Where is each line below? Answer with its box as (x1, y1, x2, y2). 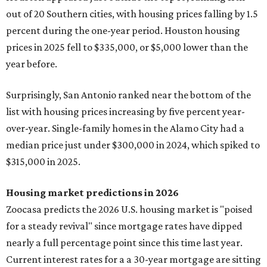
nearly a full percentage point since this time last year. (6, 237, 243, 249)
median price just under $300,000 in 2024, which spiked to (6, 139, 260, 151)
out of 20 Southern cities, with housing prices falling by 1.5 (6, 8, 258, 20)
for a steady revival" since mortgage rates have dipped (6, 220, 243, 232)
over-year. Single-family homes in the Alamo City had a (6, 122, 244, 134)
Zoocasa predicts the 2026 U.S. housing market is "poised (6, 203, 253, 215)
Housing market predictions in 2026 (6, 187, 179, 198)
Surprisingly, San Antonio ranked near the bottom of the (6, 89, 251, 101)
